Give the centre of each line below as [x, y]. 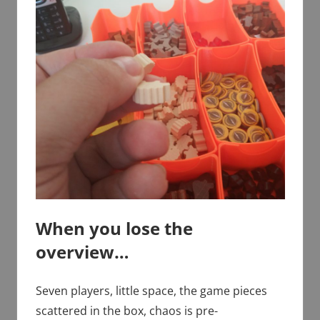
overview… [82, 252]
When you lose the [114, 229]
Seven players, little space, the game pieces [151, 291]
